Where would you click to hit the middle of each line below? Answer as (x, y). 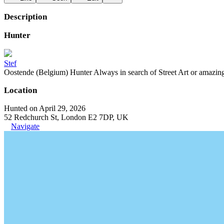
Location (20, 90)
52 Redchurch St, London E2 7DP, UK (66, 117)
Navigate (25, 126)
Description (25, 17)
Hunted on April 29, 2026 (45, 108)
